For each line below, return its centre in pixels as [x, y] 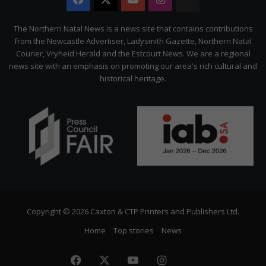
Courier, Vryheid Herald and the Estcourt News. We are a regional [133, 54]
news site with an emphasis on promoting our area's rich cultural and [133, 66]
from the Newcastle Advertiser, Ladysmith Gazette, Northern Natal [133, 41]
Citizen [217, 24]
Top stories [134, 231]
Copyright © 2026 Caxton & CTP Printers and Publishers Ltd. [133, 212]
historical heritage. [133, 79]
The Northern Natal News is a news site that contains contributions [133, 29]
